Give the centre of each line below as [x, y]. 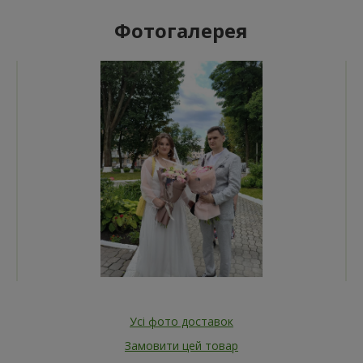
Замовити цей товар [181, 345]
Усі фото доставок [181, 321]
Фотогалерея [181, 31]
